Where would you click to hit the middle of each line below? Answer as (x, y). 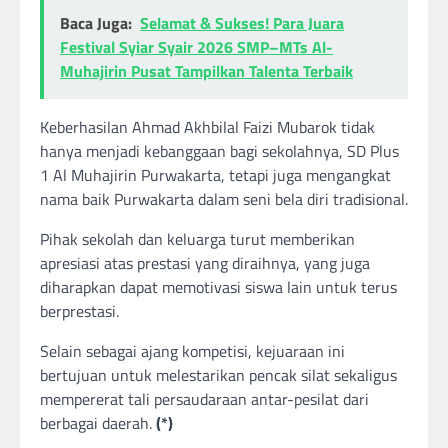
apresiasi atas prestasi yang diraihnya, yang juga (205, 263)
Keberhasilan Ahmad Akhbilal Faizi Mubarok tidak (207, 127)
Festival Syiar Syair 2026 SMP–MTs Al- (196, 47)
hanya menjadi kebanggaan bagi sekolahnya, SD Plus (219, 151)
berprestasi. (79, 311)
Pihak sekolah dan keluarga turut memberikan (197, 239)
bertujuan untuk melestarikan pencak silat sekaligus (218, 375)
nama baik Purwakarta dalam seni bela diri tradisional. (224, 199)
